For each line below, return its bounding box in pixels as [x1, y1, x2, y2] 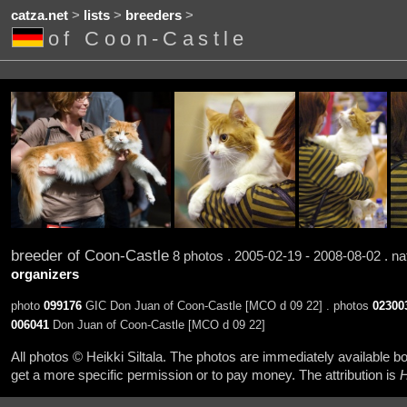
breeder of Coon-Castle [10, 245, 169, 264]
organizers [10, 266, 79, 282]
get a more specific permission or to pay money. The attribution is [10, 367, 400, 382]
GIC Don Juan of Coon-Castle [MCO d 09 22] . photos [81, 299, 372, 313]
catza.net [10, 8, 68, 24]
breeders [124, 8, 182, 24]
